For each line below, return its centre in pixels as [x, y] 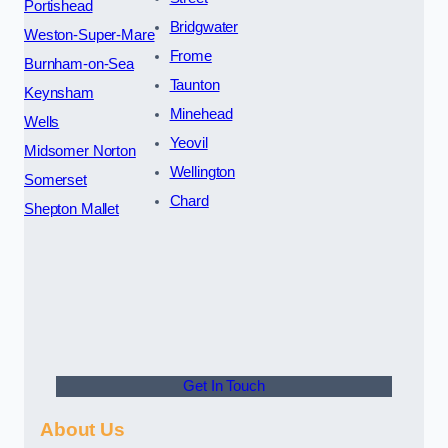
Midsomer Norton [80, 151]
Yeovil [188, 143]
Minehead [201, 114]
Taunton [194, 85]
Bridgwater [204, 27]
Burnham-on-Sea [79, 64]
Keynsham [59, 93]
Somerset [55, 180]
